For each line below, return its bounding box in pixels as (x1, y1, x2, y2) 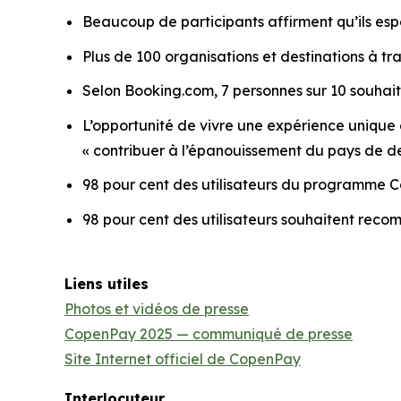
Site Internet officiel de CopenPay (64, 350, 301, 369)
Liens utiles (64, 275, 149, 294)
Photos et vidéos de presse (64, 300, 249, 319)
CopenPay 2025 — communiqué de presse (64, 325, 353, 344)
